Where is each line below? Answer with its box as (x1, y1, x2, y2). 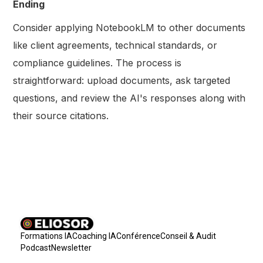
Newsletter (51, 243, 92, 253)
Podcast (21, 243, 51, 253)
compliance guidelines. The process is (13, 56, 182, 69)
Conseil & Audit (160, 231, 216, 241)
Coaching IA (72, 231, 116, 241)
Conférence (116, 231, 160, 241)
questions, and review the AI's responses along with (13, 92, 246, 104)
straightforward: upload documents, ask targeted (13, 74, 231, 86)
